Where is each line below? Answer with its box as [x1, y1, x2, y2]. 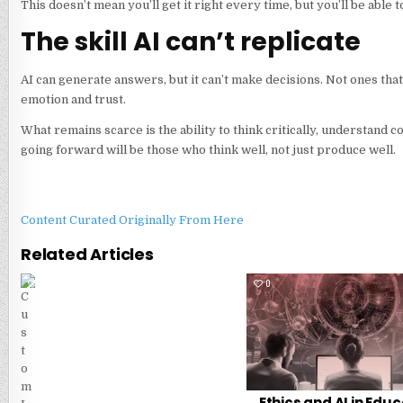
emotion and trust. [20, 93, 129, 107]
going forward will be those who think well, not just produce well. [20, 143, 396, 157]
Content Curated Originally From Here [20, 213, 244, 228]
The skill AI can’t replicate [20, 24, 361, 60]
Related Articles [20, 243, 154, 266]
